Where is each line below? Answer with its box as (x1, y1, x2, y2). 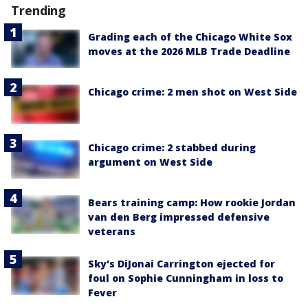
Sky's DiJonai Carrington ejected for (88, 256, 275, 270)
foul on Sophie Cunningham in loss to (88, 271, 283, 285)
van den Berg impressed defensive (88, 210, 269, 223)
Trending (11, 2, 67, 19)
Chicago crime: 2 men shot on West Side (88, 85, 297, 99)
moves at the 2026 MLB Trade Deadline (88, 45, 290, 58)
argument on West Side (88, 155, 212, 168)
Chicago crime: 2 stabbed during (88, 140, 256, 154)
